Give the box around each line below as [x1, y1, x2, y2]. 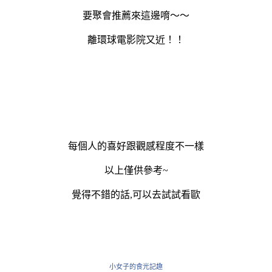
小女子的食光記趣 [109, 262, 163, 270]
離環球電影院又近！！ [87, 34, 185, 45]
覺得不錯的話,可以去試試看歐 [72, 189, 200, 200]
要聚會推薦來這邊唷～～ [83, 10, 189, 21]
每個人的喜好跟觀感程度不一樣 [68, 140, 204, 151]
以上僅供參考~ [104, 165, 168, 175]
